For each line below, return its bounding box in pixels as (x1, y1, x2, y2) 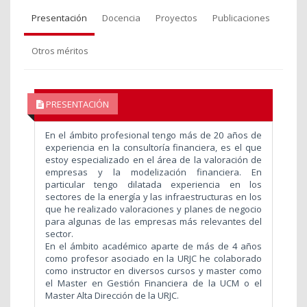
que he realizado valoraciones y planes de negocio (45, 203, 262, 216)
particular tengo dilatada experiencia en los (45, 178, 262, 191)
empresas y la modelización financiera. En (45, 166, 262, 179)
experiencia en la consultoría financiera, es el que (45, 141, 262, 154)
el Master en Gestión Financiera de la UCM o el (45, 277, 262, 290)
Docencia (102, 12, 140, 25)
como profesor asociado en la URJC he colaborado (45, 252, 262, 265)
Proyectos (156, 12, 197, 25)
